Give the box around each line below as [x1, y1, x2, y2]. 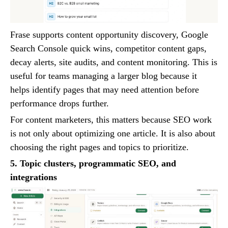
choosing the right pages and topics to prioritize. [10, 142, 189, 153]
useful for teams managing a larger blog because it [10, 71, 197, 81]
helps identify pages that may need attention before [10, 84, 199, 95]
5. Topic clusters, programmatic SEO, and [10, 158, 176, 169]
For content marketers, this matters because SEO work [10, 115, 212, 125]
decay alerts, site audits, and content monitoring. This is [10, 57, 217, 68]
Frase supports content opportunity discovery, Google [10, 30, 208, 40]
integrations [10, 172, 57, 183]
